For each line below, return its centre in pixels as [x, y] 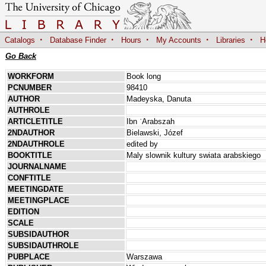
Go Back [20, 56]
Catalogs [20, 40]
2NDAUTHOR [31, 132]
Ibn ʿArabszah [150, 121]
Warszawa [144, 256]
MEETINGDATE [35, 189]
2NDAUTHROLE [36, 144]
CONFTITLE [29, 178]
